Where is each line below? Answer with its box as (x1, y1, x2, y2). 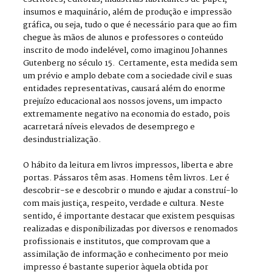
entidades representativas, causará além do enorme (23, 83, 226, 96)
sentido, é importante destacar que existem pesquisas (23, 210, 236, 223)
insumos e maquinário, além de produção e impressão (23, 6, 233, 19)
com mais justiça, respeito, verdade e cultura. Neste (23, 197, 225, 211)
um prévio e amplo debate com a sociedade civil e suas (23, 70, 233, 83)
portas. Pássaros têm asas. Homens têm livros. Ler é (23, 172, 230, 185)
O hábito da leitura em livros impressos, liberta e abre (23, 159, 234, 172)
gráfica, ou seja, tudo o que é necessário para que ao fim (23, 19, 237, 32)
